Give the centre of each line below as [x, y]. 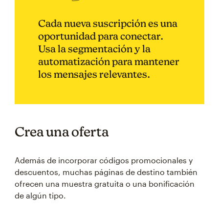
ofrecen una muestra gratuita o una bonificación [105, 184]
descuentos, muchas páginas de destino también [106, 172]
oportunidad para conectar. [101, 36]
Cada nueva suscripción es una [108, 23]
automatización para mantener [109, 62]
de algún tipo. [40, 196]
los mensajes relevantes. [94, 74]
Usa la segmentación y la [94, 49]
